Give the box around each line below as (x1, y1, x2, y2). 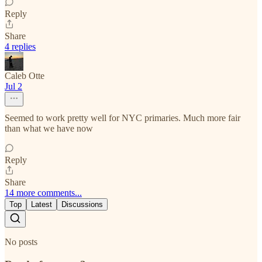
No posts (5, 237, 37, 247)
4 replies (5, 42, 36, 52)
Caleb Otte (5, 71, 44, 81)
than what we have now (5, 123, 93, 134)
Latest (31, 200, 52, 209)
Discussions (61, 200, 103, 209)
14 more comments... (5, 188, 82, 198)
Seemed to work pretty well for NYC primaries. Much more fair (5, 113, 240, 123)
